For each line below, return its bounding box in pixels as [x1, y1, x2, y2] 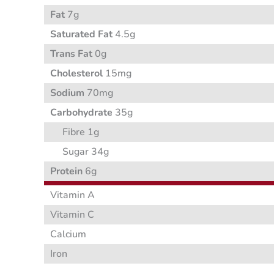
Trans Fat [50, 47, 92, 61]
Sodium [50, 86, 84, 100]
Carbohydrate [50, 106, 113, 120]
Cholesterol [50, 67, 103, 81]
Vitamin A [50, 188, 95, 202]
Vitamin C [50, 208, 94, 222]
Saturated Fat [50, 28, 113, 42]
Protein [50, 165, 83, 179]
